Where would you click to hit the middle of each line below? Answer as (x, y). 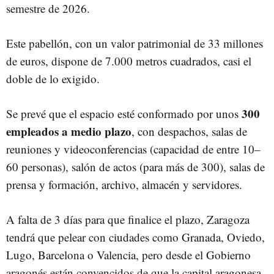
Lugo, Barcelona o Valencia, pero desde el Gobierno (128, 254)
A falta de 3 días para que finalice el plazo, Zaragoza (128, 219)
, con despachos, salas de (189, 131)
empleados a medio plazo (69, 131)
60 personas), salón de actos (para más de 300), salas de (135, 166)
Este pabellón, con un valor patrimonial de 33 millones (135, 43)
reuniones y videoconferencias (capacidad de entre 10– (133, 149)
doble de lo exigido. (53, 78)
